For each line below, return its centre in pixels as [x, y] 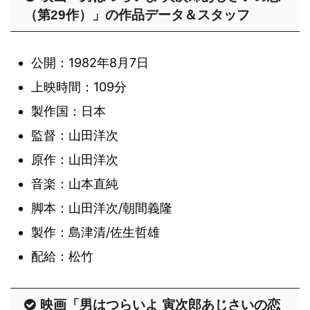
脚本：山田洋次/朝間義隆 [102, 208]
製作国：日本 [69, 111]
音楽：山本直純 [75, 184]
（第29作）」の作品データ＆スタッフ [137, 15]
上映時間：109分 [79, 87]
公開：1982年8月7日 [90, 63]
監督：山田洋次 [75, 136]
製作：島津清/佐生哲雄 [95, 232]
